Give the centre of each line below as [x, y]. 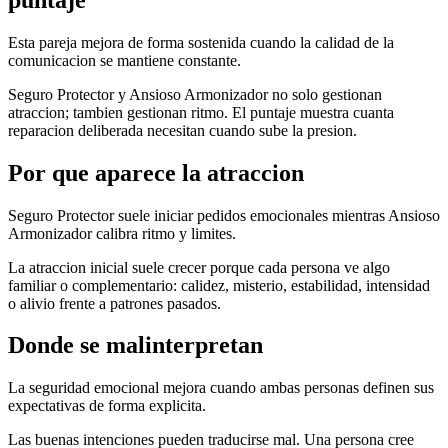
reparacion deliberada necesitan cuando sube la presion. [182, 130]
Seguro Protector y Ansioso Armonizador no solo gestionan [195, 94]
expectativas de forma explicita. [107, 406]
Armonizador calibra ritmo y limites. [122, 233]
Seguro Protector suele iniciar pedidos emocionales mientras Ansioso [224, 215]
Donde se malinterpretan [135, 345]
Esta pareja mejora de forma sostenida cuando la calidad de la [201, 42]
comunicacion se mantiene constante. [124, 60]
